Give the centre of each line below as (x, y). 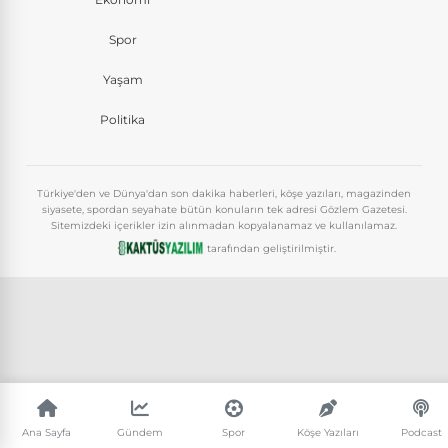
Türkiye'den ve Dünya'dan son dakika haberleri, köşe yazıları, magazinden (224, 193)
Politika (123, 119)
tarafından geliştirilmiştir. (270, 248)
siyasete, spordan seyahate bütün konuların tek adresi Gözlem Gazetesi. (224, 209)
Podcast (421, 432)
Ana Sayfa (47, 432)
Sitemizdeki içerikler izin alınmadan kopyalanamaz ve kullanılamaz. (224, 225)
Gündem (140, 432)
